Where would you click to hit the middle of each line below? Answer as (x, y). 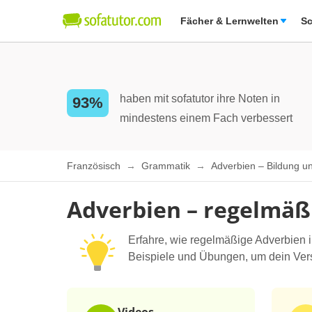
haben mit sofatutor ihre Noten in (200, 99)
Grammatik (167, 166)
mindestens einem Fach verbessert (206, 118)
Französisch (95, 166)
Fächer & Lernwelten (229, 21)
